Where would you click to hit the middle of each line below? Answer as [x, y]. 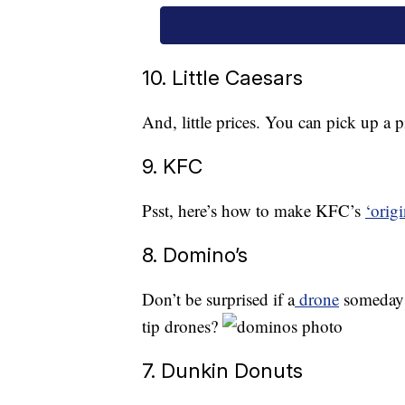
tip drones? [182, 326]
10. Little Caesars [222, 78]
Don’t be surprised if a [218, 299]
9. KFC [172, 166]
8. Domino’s [195, 255]
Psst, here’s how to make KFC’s [254, 211]
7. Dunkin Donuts [222, 371]
